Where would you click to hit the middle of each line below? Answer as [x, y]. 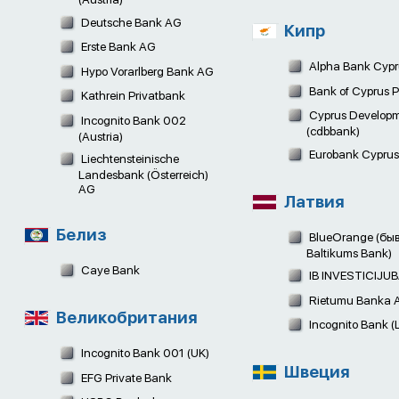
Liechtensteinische [129, 159]
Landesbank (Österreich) [144, 175]
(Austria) [101, 136]
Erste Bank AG [118, 47]
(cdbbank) [333, 131]
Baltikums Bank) [349, 252]
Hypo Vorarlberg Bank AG [147, 71]
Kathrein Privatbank [132, 96]
